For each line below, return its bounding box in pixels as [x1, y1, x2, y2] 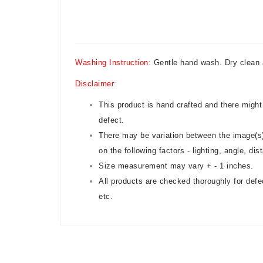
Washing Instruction [75, 58, 149, 67]
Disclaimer [75, 79, 114, 88]
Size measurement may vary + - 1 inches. [99, 161, 254, 170]
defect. [99, 115, 124, 124]
